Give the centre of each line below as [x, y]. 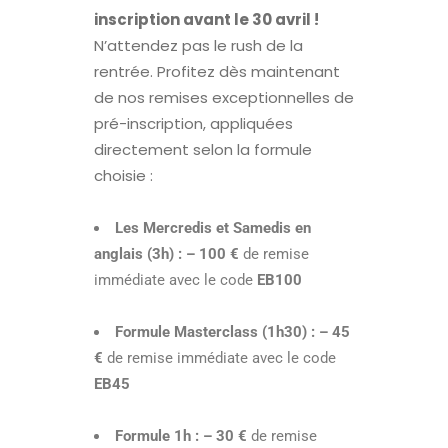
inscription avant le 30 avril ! [206, 20]
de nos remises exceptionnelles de [224, 98]
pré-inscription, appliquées [193, 124]
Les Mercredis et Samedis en [213, 228]
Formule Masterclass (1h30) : [215, 332]
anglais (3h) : [138, 254]
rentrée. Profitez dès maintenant [217, 72]
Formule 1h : [157, 436]
